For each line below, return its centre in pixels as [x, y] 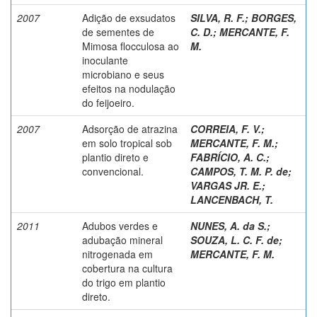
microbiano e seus [123, 74]
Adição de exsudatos [129, 17]
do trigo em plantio [124, 282]
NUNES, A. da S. [229, 225]
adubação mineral [122, 240]
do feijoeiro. [108, 102]
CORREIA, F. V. [226, 128]
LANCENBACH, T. [232, 199]
